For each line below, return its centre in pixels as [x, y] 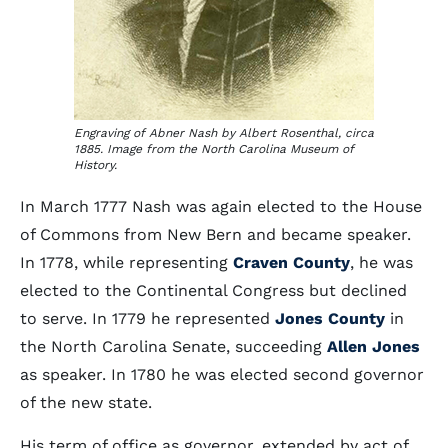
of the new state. [86, 402]
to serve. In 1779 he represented [147, 318]
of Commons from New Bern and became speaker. [215, 234]
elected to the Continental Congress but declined [213, 290]
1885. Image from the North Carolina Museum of [214, 149]
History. [95, 165]
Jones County [330, 318]
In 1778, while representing [126, 262]
